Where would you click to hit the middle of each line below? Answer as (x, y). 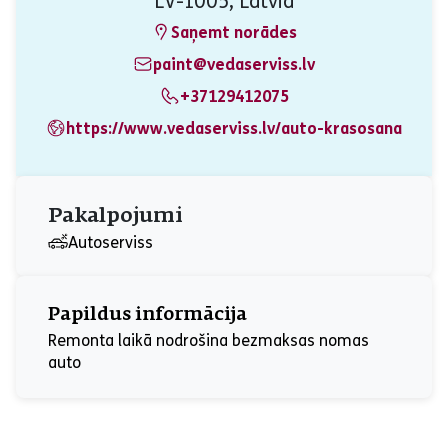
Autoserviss (110, 242)
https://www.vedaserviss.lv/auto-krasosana (234, 128)
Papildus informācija (147, 315)
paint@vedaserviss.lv (234, 64)
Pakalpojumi (115, 216)
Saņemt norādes (234, 32)
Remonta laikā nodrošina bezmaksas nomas (208, 340)
